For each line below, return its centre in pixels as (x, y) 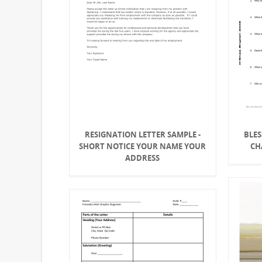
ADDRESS (143, 158)
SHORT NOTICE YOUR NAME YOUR (143, 146)
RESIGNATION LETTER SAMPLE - (142, 134)
